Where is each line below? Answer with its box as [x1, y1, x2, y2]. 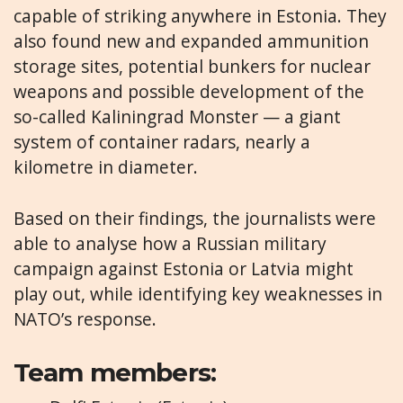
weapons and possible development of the [13, 79, 364, 104]
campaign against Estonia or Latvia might [13, 255, 354, 281]
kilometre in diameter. [13, 155, 198, 180]
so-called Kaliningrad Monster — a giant [13, 104, 341, 130]
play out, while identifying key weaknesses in [13, 281, 382, 306]
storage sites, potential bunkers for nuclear [13, 54, 371, 79]
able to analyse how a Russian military [13, 230, 327, 255]
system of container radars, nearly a [13, 130, 310, 155]
